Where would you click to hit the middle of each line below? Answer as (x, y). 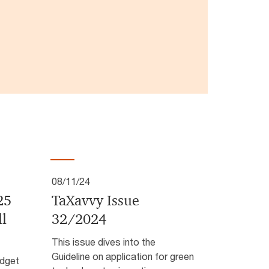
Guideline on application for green (122, 256)
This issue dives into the (103, 242)
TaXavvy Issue (95, 201)
